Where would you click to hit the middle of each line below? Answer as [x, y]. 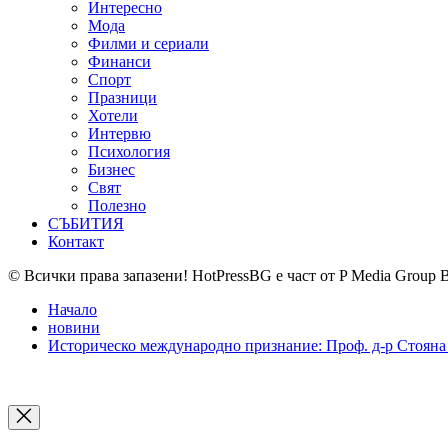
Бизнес [111, 170]
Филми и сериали [148, 44]
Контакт [76, 242]
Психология [129, 152]
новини [74, 328]
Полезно [117, 206]
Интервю [119, 134]
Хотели [113, 116]
